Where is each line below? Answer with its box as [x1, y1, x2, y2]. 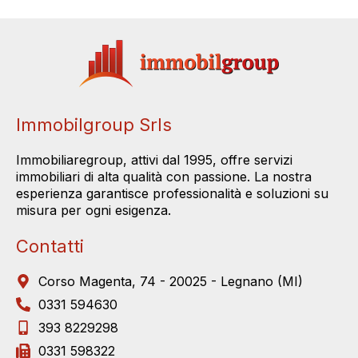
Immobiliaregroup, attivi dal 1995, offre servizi [16, 151, 292, 168]
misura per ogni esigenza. [16, 201, 171, 218]
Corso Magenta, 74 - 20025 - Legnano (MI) [38, 272, 303, 289]
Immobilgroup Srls [16, 113, 172, 135]
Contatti [16, 235, 84, 257]
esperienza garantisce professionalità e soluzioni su [16, 185, 328, 201]
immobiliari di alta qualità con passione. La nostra [16, 168, 312, 185]
